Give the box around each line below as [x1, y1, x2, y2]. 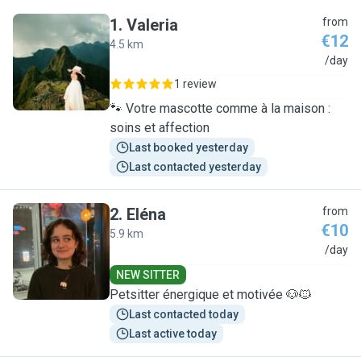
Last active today [129, 327, 217, 340]
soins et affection [110, 120, 210, 135]
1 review [174, 77, 217, 90]
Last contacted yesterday [129, 160, 261, 173]
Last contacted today [129, 308, 239, 321]
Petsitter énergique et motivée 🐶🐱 [110, 287, 313, 302]
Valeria [127, 15, 178, 35]
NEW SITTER [116, 268, 180, 281]
